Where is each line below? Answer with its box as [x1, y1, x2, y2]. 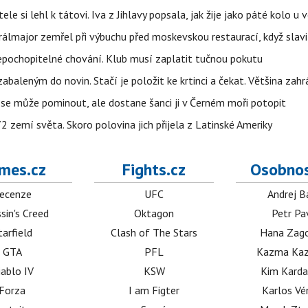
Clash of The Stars [111, 225, 198, 239]
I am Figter [129, 283, 180, 297]
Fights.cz [122, 159, 186, 180]
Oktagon [134, 206, 175, 220]
